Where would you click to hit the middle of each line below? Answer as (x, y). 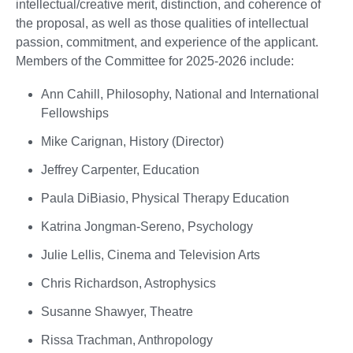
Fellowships (75, 113)
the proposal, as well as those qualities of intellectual (162, 23)
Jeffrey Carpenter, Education (120, 169)
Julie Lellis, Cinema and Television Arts (150, 255)
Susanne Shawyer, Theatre (117, 311)
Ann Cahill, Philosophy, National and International (180, 94)
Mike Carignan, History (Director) (132, 141)
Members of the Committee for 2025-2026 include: (155, 61)
